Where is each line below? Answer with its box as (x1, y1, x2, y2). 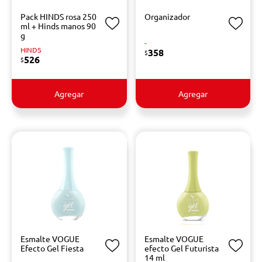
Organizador (144, 11, 190, 22)
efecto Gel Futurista (144, 243, 219, 253)
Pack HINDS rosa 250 (20, 11, 96, 22)
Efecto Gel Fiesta (20, 243, 84, 253)
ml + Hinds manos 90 (20, 20, 96, 31)
